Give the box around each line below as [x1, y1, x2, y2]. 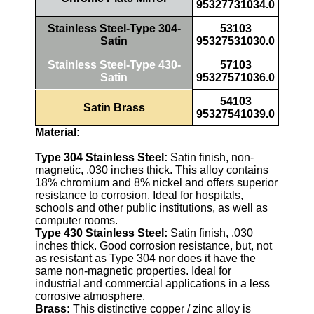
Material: [35, 126, 80, 138]
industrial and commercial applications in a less [35, 278, 270, 289]
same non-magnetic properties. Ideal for [35, 265, 231, 277]
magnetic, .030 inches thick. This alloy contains [35, 164, 268, 176]
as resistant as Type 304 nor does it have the [35, 252, 256, 264]
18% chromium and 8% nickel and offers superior [35, 177, 278, 189]
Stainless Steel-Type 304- [47, 22, 181, 34]
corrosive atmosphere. [35, 290, 145, 302]
